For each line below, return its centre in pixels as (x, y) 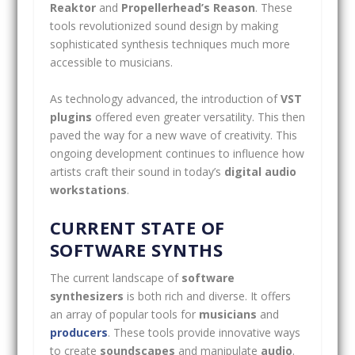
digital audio (260, 171)
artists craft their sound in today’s (137, 171)
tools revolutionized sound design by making (164, 26)
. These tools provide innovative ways (204, 333)
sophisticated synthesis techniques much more (170, 44)
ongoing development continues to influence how (177, 153)
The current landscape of (115, 278)
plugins (71, 116)
